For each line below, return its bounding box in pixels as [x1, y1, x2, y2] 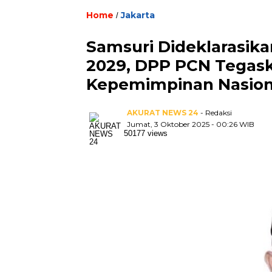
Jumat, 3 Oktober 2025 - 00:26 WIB [127, 119, 254, 129]
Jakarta [121, 9, 155, 21]
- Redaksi [200, 107, 232, 117]
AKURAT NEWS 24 [127, 107, 199, 117]
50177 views [124, 128, 168, 138]
